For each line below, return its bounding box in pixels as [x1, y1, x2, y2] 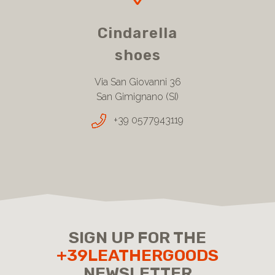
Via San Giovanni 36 [94, 76, 181, 88]
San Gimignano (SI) [96, 90, 179, 103]
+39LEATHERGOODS [56, 245, 219, 265]
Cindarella [98, 24, 177, 42]
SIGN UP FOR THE [69, 227, 206, 247]
